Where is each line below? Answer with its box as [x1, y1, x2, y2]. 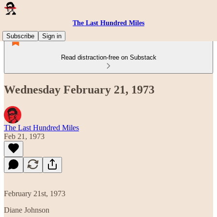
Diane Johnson [4, 205, 49, 214]
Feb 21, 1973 [4, 132, 45, 140]
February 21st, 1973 [4, 189, 65, 198]
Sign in [42, 32, 62, 40]
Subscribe [6, 32, 34, 40]
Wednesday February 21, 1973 [4, 83, 155, 96]
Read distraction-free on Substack [61, 54, 156, 61]
